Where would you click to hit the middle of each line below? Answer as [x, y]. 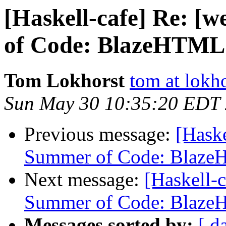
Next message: [84, 180]
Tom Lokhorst [64, 81]
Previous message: [100, 134]
